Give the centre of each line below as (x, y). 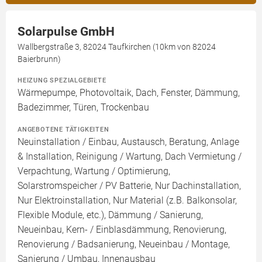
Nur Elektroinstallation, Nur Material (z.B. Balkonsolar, (127, 201)
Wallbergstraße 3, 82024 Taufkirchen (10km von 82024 (117, 47)
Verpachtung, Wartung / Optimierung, (94, 171)
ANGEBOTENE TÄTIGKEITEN (63, 130)
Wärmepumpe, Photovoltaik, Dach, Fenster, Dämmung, (129, 93)
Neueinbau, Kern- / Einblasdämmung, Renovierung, (122, 230)
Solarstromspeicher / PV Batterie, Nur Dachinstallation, (129, 186)
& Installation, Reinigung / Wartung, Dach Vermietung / (130, 157)
